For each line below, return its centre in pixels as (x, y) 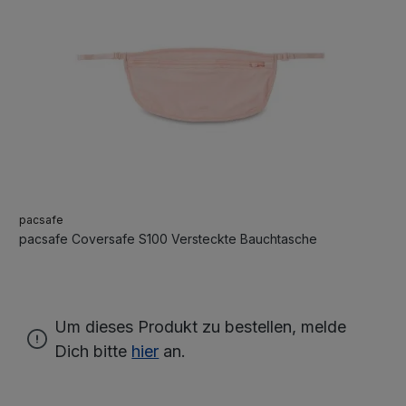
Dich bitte (93, 351)
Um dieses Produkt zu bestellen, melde (201, 326)
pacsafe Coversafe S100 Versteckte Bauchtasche (169, 238)
